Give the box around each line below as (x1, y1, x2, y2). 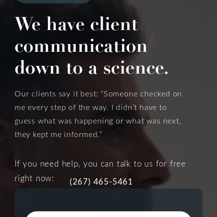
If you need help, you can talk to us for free (15, 158, 186, 170)
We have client (15, 12, 138, 35)
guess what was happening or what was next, (15, 115, 182, 126)
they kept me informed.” (15, 129, 102, 139)
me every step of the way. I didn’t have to (15, 102, 167, 112)
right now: (15, 172, 57, 184)
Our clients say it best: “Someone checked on (15, 88, 183, 99)
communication (15, 33, 148, 57)
